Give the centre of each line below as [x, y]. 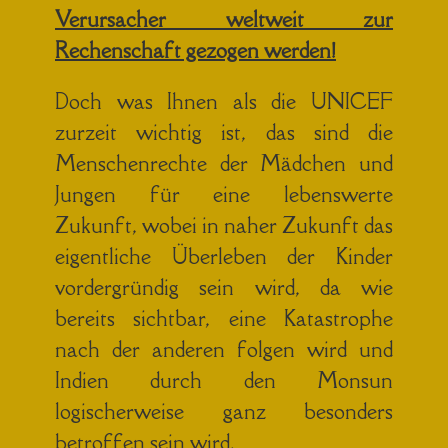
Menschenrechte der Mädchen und [224, 163]
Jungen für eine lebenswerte [224, 194]
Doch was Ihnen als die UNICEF [224, 101]
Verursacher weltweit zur [224, 19]
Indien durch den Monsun [224, 380]
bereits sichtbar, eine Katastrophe [224, 318]
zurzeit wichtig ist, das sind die [224, 132]
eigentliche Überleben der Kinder [224, 256]
